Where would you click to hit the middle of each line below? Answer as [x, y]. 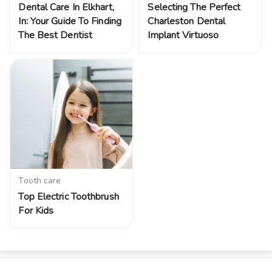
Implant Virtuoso [185, 35]
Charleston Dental [187, 21]
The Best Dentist [56, 35]
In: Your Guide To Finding [70, 21]
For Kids [36, 211]
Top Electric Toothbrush [69, 197]
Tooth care [40, 180]
